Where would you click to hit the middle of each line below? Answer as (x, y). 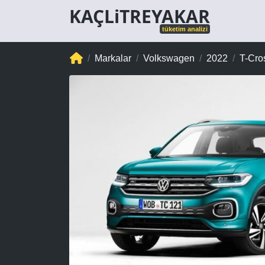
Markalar (113, 58)
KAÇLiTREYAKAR (140, 16)
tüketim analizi (185, 29)
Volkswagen (169, 58)
